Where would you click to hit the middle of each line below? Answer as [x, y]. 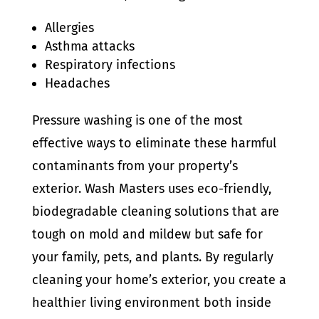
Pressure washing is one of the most [137, 120]
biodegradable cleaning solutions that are [155, 211]
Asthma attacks [89, 46]
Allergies [69, 28]
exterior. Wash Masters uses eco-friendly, [151, 189]
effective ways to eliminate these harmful [154, 143]
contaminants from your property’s [135, 166]
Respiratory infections [110, 65]
